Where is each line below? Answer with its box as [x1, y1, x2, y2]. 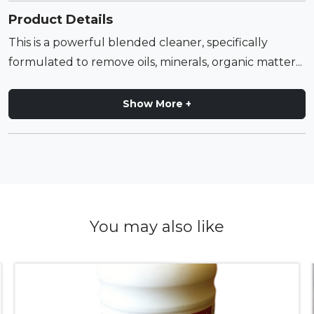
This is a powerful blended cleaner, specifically [8, 36, 268, 49]
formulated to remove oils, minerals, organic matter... [8, 55, 302, 69]
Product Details [8, 12, 113, 27]
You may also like [90, 217, 224, 236]
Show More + [123, 97, 191, 110]
